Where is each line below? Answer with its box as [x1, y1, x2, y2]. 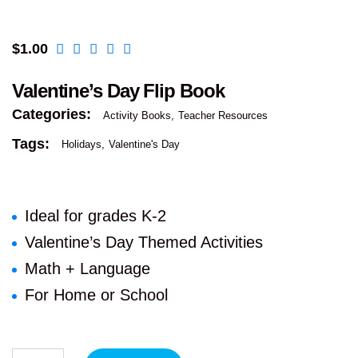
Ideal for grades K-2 [25, 207, 166, 225]
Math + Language [25, 260, 150, 278]
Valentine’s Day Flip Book [12, 79, 225, 101]
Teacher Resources [178, 109, 268, 121]
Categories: [12, 105, 95, 122]
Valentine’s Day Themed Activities [25, 233, 263, 252]
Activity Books [103, 109, 171, 121]
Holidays [62, 138, 101, 151]
